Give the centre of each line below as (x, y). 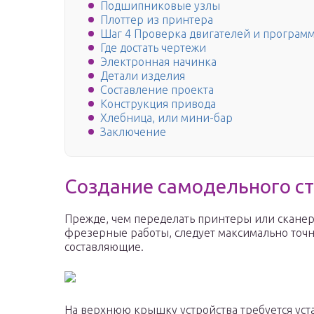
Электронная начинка (158, 62)
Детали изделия (143, 76)
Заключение (133, 132)
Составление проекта (157, 90)
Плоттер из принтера (157, 20)
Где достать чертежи (153, 48)
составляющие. (104, 247)
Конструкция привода (158, 104)
